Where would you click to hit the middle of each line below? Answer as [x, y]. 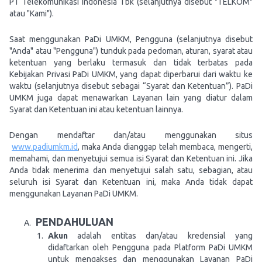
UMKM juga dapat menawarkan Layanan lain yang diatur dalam [131, 98]
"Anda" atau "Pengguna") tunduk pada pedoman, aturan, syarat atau [131, 51]
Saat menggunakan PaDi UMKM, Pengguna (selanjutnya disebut [131, 39]
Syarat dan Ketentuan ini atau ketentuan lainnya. [96, 109]
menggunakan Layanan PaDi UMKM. [74, 194]
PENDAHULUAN [75, 222]
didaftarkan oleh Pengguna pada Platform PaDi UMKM [150, 247]
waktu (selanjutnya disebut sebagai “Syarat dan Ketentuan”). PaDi [131, 86]
